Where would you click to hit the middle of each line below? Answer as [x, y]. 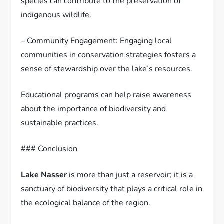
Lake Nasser [44, 175]
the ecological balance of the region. [86, 203]
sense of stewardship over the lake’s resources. [107, 69]
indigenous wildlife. [56, 15]
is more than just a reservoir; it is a [130, 175]
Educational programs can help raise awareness [106, 95]
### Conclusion [49, 149]
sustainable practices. [60, 123]
